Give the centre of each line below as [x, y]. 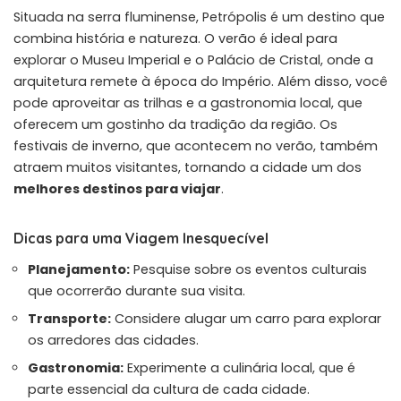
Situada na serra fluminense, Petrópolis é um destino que [199, 17]
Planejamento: [79, 269]
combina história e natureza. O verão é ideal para [175, 38]
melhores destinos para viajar [117, 188]
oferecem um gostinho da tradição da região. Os [175, 124]
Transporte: [69, 318]
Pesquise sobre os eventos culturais [248, 269]
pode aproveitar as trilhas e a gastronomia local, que [188, 102]
